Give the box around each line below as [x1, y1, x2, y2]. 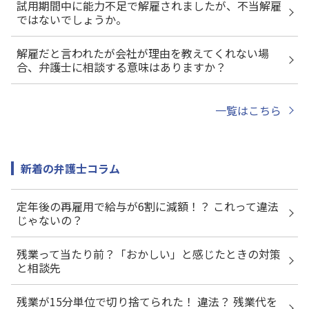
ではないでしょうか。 [17, 10, 127, 28]
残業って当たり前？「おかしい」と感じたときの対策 [17, 245, 281, 262]
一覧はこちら [215, 101, 281, 119]
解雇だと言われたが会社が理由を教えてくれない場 [17, 44, 269, 61]
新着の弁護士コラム [21, 159, 120, 177]
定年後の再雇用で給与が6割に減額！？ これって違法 [17, 197, 279, 215]
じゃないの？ [17, 211, 83, 228]
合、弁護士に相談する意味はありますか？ [17, 58, 226, 75]
